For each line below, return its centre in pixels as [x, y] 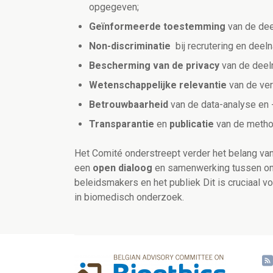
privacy [204, 66]
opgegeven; [115, 7]
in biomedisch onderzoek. [129, 197]
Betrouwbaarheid [129, 105]
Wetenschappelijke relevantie [158, 85]
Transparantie [123, 124]
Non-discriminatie [130, 46]
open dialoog [122, 168]
